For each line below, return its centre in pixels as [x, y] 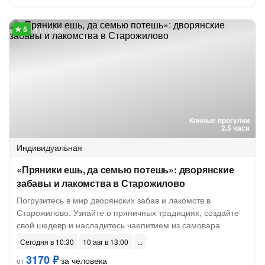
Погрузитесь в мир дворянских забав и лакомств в [114, 200]
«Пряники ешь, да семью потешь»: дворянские [125, 169]
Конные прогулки [219, 120]
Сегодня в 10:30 [47, 242]
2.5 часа [235, 128]
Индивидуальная [49, 147]
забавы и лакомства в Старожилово [101, 183]
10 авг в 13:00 [106, 242]
